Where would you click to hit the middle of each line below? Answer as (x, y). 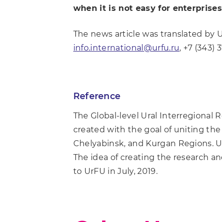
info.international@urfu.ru (126, 48)
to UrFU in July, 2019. (115, 171)
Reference (97, 96)
